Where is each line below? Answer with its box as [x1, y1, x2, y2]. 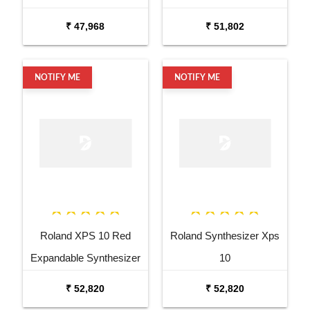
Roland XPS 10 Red [39, 230, 131, 242]
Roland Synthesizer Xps [170, 230, 280, 242]
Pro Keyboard [54, 274, 117, 286]
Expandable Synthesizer [30, 252, 140, 264]
